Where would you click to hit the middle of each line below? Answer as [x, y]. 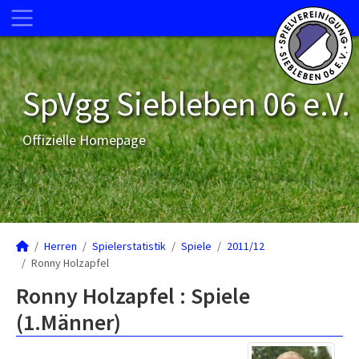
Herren [61, 246]
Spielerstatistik [129, 246]
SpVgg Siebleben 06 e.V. [186, 103]
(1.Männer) [69, 322]
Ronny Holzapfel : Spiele [133, 296]
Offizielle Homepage [84, 140]
